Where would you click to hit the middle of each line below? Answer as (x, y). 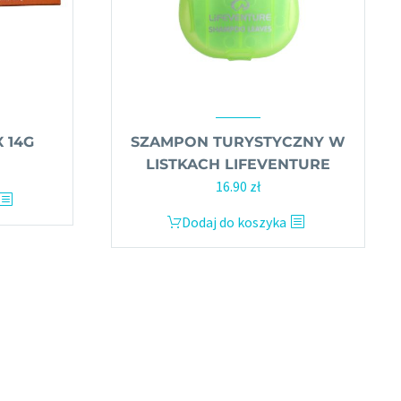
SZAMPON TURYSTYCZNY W (238, 141)
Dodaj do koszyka (235, 222)
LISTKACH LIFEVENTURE (238, 164)
